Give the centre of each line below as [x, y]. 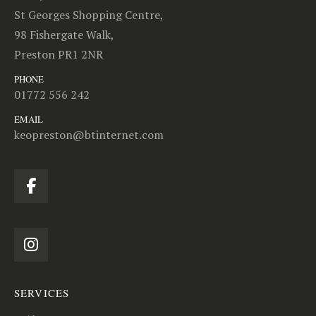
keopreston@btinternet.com [89, 135]
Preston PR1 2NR [59, 55]
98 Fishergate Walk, [64, 35]
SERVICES [42, 293]
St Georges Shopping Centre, [89, 15]
